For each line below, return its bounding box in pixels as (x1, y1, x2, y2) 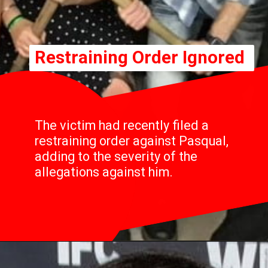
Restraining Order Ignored (34, 47, 245, 68)
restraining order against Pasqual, (34, 133, 229, 148)
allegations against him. (34, 164, 173, 179)
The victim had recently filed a (34, 117, 209, 133)
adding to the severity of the (34, 148, 197, 164)
